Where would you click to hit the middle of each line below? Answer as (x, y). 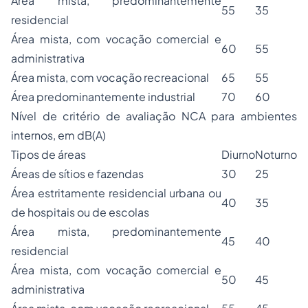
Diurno (238, 154)
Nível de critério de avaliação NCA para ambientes (154, 116)
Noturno (276, 154)
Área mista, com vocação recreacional (110, 77)
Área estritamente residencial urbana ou (116, 193)
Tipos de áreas (48, 154)
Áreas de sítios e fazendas (77, 174)
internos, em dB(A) (58, 135)
